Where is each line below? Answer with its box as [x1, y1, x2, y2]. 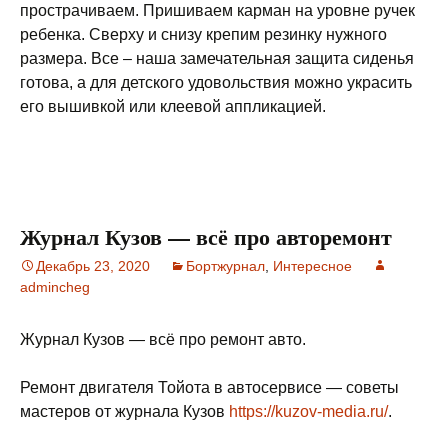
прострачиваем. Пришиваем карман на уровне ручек [20, 2, 415, 19]
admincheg [20, 279, 90, 295]
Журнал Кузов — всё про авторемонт [20, 220, 392, 253]
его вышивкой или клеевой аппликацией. [20, 98, 326, 115]
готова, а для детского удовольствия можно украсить [20, 74, 412, 91]
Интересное [273, 258, 352, 274]
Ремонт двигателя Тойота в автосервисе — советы [20, 379, 399, 396]
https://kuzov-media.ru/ [229, 403, 388, 420]
